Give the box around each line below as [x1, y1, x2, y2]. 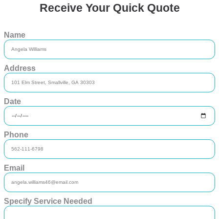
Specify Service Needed [4, 197, 92, 205]
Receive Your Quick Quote [39, 1, 180, 14]
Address [4, 64, 36, 72]
